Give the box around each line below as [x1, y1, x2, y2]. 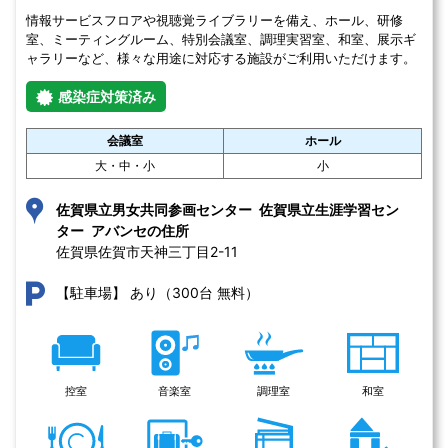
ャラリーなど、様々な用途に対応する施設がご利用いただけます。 [26, 50, 416, 66]
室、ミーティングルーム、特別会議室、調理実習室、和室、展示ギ [26, 31, 416, 47]
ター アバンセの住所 [56, 223, 189, 237]
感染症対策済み [58, 88, 156, 105]
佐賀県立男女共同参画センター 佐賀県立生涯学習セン [56, 202, 399, 216]
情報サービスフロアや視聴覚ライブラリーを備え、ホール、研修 [26, 12, 403, 28]
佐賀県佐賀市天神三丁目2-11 [56, 243, 242, 260]
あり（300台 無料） [130, 284, 259, 301]
